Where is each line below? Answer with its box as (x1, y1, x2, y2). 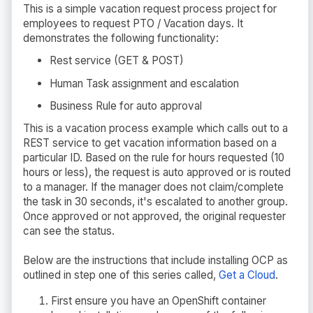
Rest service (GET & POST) (50, 54, 184, 68)
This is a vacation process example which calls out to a (23, 122, 288, 136)
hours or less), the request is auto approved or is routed (23, 166, 291, 180)
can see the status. (23, 224, 115, 238)
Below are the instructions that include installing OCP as (23, 254, 288, 268)
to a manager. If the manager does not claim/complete (23, 180, 284, 194)
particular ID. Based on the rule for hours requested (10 (23, 151, 284, 165)
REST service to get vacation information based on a (23, 136, 277, 150)
